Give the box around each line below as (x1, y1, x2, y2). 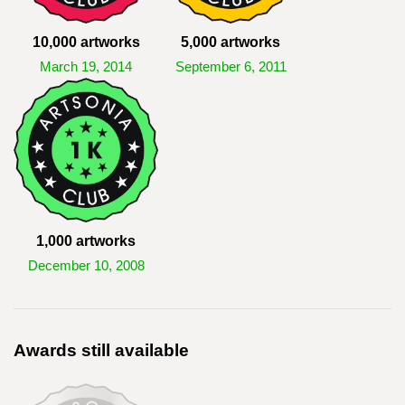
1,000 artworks (36, 233, 136, 249)
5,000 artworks (181, 34, 280, 50)
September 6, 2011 (174, 60, 287, 74)
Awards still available (14, 341, 189, 360)
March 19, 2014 (40, 60, 132, 74)
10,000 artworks (32, 34, 140, 50)
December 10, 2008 (27, 259, 145, 273)
